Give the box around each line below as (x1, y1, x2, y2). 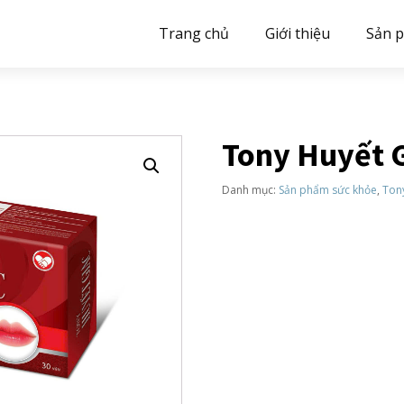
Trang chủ (159, 23, 230, 43)
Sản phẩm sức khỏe (278, 182, 377, 197)
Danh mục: (221, 182, 279, 197)
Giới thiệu (265, 23, 331, 43)
